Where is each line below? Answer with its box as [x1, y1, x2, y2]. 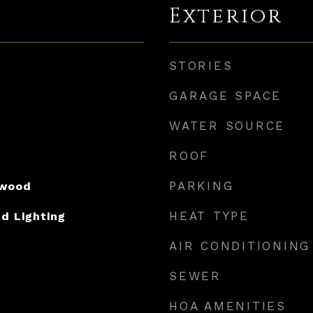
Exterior [169, 3, 283, 30]
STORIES [169, 59, 233, 73]
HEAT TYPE [169, 209, 249, 223]
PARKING [169, 179, 234, 193]
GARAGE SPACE [169, 89, 282, 103]
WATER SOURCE [169, 119, 285, 133]
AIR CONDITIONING [169, 239, 310, 253]
